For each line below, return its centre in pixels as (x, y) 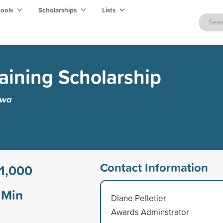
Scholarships (58, 10)
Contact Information (154, 167)
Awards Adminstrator (150, 212)
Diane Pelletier (138, 198)
